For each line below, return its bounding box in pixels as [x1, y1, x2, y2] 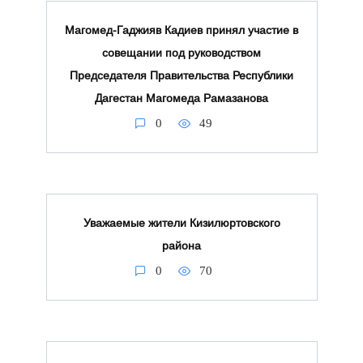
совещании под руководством [102, 46, 261, 60]
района [162, 239, 201, 253]
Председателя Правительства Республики [70, 69, 293, 83]
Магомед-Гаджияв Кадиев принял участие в [65, 23, 298, 37]
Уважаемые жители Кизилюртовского [83, 216, 280, 230]
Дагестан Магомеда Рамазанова [95, 92, 268, 105]
